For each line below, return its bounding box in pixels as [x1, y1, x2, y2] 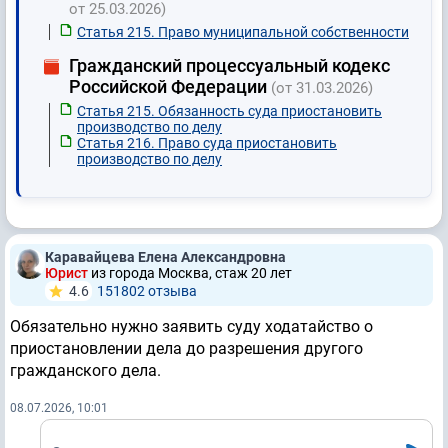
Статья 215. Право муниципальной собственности [77, 24, 409, 41]
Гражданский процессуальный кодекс [69, 55, 390, 77]
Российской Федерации [69, 76, 271, 98]
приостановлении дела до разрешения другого [10, 339, 363, 359]
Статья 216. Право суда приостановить [77, 135, 337, 152]
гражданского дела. [10, 361, 161, 381]
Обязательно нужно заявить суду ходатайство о [10, 317, 373, 337]
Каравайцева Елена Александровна [45, 249, 286, 266]
